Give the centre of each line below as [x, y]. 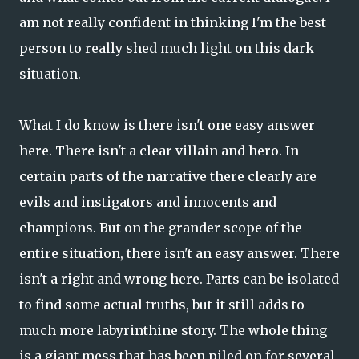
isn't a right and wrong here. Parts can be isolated [179, 279]
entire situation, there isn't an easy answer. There [179, 253]
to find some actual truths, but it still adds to [162, 305]
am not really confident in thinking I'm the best [173, 22]
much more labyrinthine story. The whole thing [173, 330]
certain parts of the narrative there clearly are [168, 176]
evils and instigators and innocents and [148, 202]
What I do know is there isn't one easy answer [167, 125]
